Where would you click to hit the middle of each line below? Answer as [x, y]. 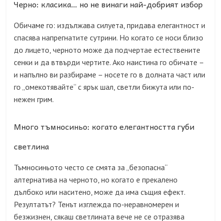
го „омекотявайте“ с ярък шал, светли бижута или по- [104, 87]
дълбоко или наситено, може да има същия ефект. [100, 192]
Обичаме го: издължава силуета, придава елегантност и [110, 25]
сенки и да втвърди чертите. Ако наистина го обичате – [109, 62]
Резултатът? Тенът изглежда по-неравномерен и [97, 204]
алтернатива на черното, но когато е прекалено [96, 180]
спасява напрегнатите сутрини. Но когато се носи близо [109, 38]
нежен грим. [34, 99]
